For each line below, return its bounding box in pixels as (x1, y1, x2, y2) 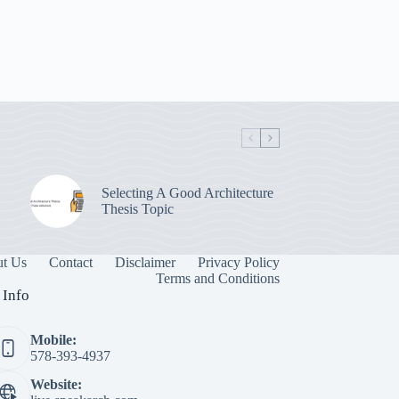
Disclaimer (114, 255, 175, 271)
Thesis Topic (101, 200, 174, 216)
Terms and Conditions (155, 271, 280, 287)
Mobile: (29, 332, 77, 348)
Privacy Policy (197, 255, 280, 271)
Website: (29, 377, 82, 393)
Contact (48, 255, 93, 271)
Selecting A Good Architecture (101, 184, 273, 200)
